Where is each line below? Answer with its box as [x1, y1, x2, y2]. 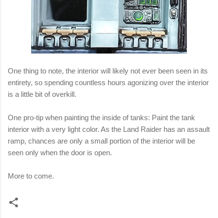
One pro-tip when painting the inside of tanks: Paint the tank [8, 113, 195, 122]
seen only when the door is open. [8, 148, 112, 157]
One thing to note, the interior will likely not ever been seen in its [8, 67, 208, 75]
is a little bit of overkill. [8, 90, 78, 99]
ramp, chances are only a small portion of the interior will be [8, 137, 195, 145]
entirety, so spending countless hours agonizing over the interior [8, 78, 209, 87]
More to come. [8, 172, 54, 181]
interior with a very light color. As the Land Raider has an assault [8, 125, 210, 134]
